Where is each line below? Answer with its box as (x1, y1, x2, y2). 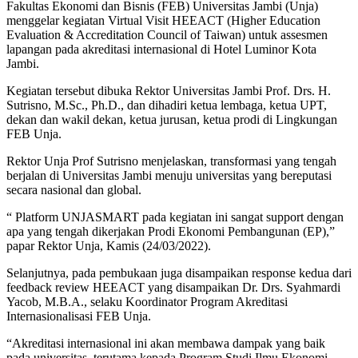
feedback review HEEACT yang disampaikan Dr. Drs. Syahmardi (6, 280, 340, 294)
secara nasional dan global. (6, 182, 141, 197)
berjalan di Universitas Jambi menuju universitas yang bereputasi (6, 168, 332, 182)
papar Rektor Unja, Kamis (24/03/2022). (6, 238, 211, 253)
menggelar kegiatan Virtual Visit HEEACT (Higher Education (6, 13, 320, 27)
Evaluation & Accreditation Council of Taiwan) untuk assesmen (6, 27, 328, 42)
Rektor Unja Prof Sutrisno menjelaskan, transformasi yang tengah (6, 153, 336, 168)
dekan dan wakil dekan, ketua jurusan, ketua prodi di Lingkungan (6, 112, 337, 126)
